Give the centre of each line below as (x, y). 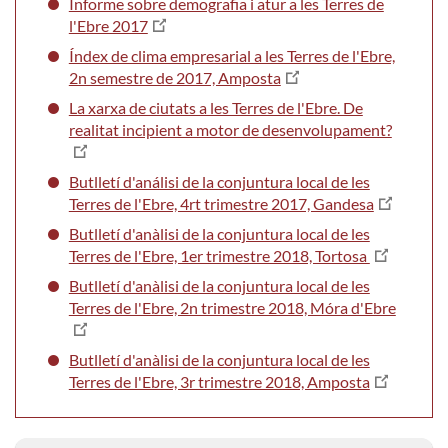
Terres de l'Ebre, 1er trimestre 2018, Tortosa (219, 255)
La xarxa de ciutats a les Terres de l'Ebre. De (215, 107)
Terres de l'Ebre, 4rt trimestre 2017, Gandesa (221, 203)
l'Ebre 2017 (108, 25)
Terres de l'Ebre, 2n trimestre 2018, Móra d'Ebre (232, 307)
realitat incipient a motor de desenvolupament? (230, 129)
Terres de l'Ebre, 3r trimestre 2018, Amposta (219, 381)
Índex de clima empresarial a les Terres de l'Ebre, (231, 55)
